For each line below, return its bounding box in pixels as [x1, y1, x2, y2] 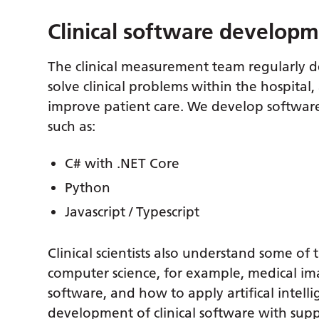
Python [65, 179, 111, 197]
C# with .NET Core [65, 155, 180, 172]
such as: [48, 118, 96, 135]
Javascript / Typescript [65, 204, 200, 221]
